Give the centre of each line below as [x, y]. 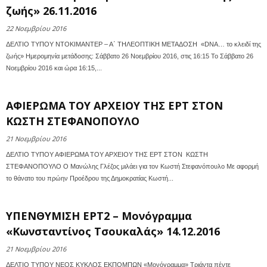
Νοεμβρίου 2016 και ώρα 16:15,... [54, 68]
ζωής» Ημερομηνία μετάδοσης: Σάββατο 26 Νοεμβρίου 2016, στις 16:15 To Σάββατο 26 [130, 56]
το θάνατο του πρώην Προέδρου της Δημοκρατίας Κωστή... [90, 178]
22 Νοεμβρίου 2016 [36, 28]
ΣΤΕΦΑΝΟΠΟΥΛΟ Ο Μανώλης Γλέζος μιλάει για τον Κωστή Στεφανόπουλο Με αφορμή [132, 166]
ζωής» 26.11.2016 [51, 11]
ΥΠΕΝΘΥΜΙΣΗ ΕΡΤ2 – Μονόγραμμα [99, 216]
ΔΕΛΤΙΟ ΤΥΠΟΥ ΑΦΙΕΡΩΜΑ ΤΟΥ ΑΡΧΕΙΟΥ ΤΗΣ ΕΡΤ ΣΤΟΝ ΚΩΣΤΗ [107, 154]
